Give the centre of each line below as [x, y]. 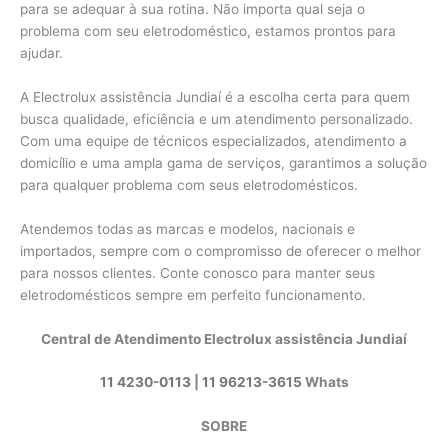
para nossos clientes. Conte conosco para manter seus [197, 272]
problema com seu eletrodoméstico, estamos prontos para [208, 30]
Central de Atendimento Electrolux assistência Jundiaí [224, 338]
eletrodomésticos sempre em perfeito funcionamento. [193, 294]
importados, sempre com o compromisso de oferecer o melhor [220, 250]
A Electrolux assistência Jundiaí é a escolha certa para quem [215, 96]
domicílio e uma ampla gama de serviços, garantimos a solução [223, 162]
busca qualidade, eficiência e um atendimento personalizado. [216, 118]
